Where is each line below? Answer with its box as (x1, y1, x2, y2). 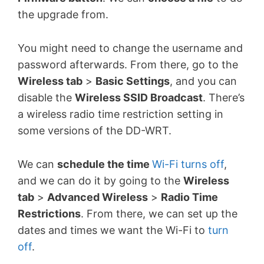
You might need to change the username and (18, 42, 243, 55)
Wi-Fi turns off (152, 158, 224, 171)
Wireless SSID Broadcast (75, 91, 203, 104)
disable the (18, 91, 75, 104)
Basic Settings (95, 75, 170, 88)
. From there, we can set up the (81, 207, 237, 220)
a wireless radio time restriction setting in (18, 108, 223, 121)
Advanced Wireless (47, 191, 148, 204)
